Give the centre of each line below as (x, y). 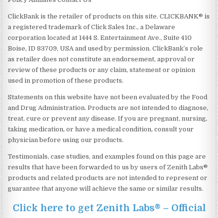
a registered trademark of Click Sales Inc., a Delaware (92, 27)
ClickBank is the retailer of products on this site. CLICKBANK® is (109, 16)
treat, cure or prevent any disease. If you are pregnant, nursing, (108, 118)
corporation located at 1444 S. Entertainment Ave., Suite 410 (100, 37)
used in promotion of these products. (66, 80)
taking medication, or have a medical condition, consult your (101, 129)
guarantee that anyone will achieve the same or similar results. (106, 188)
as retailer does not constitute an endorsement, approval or (101, 59)
